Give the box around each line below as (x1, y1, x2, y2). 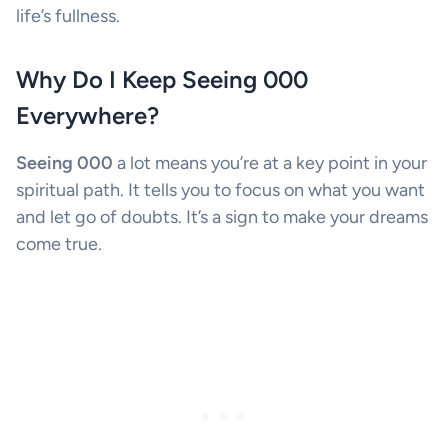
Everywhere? (16, 100, 159, 130)
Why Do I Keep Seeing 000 (16, 64, 308, 94)
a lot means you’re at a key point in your (113, 151, 427, 174)
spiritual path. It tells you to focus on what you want (16, 178, 425, 201)
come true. (16, 232, 102, 255)
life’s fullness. (16, 4, 120, 27)
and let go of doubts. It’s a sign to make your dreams (16, 205, 428, 228)
